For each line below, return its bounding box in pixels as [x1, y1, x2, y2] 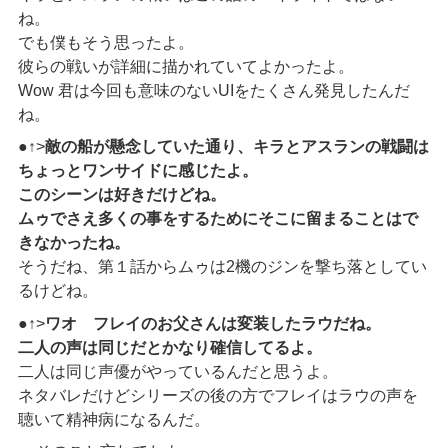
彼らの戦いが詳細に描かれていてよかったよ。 [17, 57, 354, 75]
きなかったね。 [17, 234, 130, 252]
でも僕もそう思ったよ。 [17, 33, 194, 51]
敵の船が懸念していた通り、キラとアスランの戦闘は [44, 138, 429, 156]
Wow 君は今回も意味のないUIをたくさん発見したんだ [17, 81, 410, 99]
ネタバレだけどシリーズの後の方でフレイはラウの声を [17, 386, 418, 404]
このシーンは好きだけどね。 [17, 186, 226, 204]
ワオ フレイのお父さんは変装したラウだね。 [44, 314, 381, 332]
